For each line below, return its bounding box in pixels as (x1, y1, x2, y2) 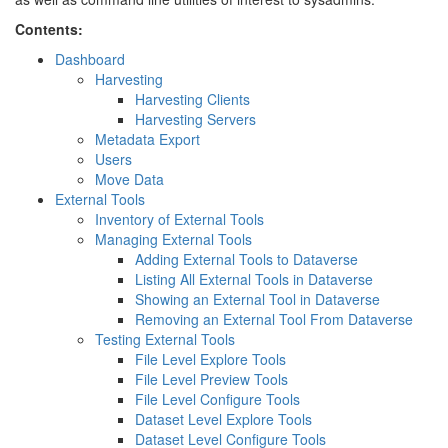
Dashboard (55, 49, 125, 69)
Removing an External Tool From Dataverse (135, 309, 413, 329)
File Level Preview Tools (135, 369, 288, 389)
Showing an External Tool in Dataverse (135, 289, 380, 309)
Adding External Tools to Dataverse (135, 249, 358, 269)
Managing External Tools (95, 229, 252, 249)
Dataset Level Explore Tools (135, 409, 312, 429)
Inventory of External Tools (95, 209, 264, 229)
